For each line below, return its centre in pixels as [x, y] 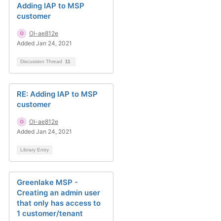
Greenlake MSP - [47, 182]
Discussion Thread [42, 61]
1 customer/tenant [50, 213]
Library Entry [35, 150]
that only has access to [59, 203]
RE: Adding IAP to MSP [57, 94]
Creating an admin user [58, 193]
